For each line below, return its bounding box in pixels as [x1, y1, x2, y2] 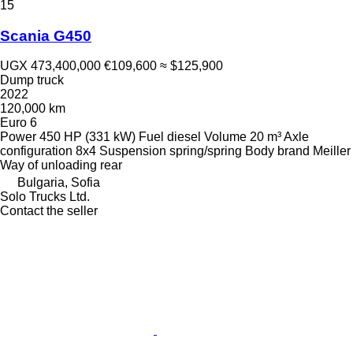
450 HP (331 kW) [39, 130, 136, 144]
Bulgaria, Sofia [17, 176, 100, 190]
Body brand [245, 144, 310, 158]
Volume [204, 130, 247, 144]
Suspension [99, 144, 166, 158]
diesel [167, 130, 201, 144]
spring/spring [169, 144, 242, 158]
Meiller [313, 144, 351, 158]
